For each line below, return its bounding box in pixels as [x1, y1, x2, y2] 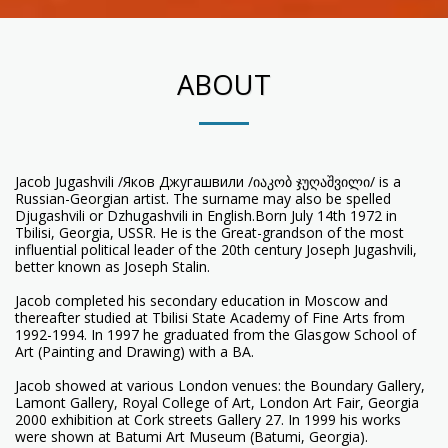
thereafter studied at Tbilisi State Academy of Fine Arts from [15, 307, 405, 327]
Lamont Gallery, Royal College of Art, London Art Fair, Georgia [15, 392, 419, 412]
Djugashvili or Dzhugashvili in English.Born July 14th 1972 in [15, 205, 397, 225]
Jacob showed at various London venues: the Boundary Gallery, [15, 375, 425, 395]
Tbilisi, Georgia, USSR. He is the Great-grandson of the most [15, 222, 404, 242]
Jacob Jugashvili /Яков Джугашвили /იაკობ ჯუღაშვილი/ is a [15, 171, 401, 191]
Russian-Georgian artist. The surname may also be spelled [15, 188, 391, 208]
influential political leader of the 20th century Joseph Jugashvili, [15, 239, 417, 259]
